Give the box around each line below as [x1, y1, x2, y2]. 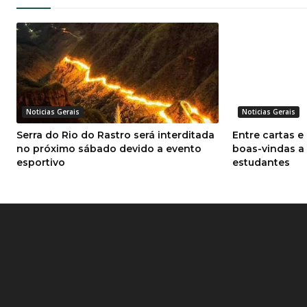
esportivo [16, 156, 65, 169]
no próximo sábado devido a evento [16, 143, 201, 156]
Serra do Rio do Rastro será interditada [16, 129, 214, 142]
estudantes [232, 156, 290, 169]
